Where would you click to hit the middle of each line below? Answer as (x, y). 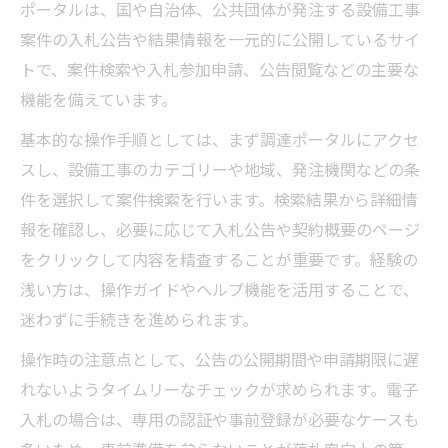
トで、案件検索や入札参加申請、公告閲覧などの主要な (219, 69)
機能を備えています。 (98, 99)
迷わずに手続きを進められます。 (139, 319)
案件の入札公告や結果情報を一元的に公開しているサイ (220, 39)
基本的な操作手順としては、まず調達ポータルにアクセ (219, 139)
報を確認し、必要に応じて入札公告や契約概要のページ (220, 229)
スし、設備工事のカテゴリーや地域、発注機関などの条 (220, 169)
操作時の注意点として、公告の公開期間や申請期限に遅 (219, 359)
